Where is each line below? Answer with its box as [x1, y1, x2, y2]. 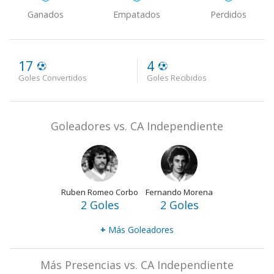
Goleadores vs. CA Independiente [51, 119, 223, 134]
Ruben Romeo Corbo [61, 187, 138, 198]
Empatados [113, 9, 161, 21]
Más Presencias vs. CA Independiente [40, 257, 234, 273]
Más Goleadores [106, 224, 174, 236]
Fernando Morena [146, 187, 213, 198]
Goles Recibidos [146, 72, 207, 84]
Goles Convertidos [18, 72, 87, 84]
